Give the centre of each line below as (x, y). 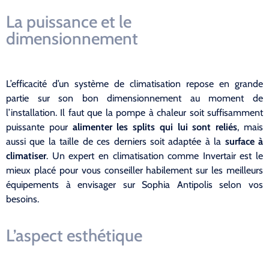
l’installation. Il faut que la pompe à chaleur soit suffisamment (134, 112)
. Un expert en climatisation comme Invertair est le (155, 156)
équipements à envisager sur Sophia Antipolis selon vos (134, 184)
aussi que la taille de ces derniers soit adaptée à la (116, 141)
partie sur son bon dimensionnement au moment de (134, 98)
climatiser (26, 156)
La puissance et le (69, 21)
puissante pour (39, 127)
